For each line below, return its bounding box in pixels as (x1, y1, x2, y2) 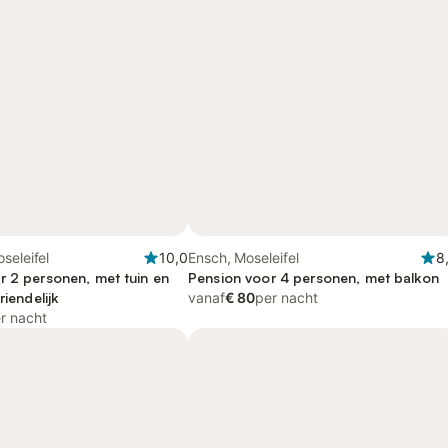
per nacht (255, 289, 318, 306)
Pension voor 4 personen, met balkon (188, 269, 439, 286)
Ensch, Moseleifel (188, 249, 299, 266)
